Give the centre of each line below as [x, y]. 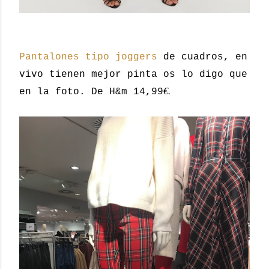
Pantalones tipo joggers [88, 57]
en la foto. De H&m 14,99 [91, 92]
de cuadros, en [202, 57]
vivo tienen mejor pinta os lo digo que [133, 74]
